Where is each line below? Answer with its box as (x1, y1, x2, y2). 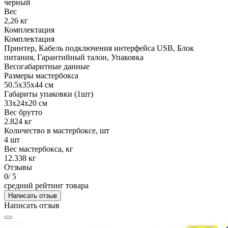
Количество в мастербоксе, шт (4, 126, 109, 135)
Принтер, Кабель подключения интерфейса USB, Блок (4, 43, 194, 52)
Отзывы (4, 162, 32, 172)
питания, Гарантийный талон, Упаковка (4, 52, 144, 62)
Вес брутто (4, 107, 42, 117)
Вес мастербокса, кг (4, 144, 73, 153)
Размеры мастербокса (4, 71, 78, 80)
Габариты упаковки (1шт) (4, 89, 93, 98)
